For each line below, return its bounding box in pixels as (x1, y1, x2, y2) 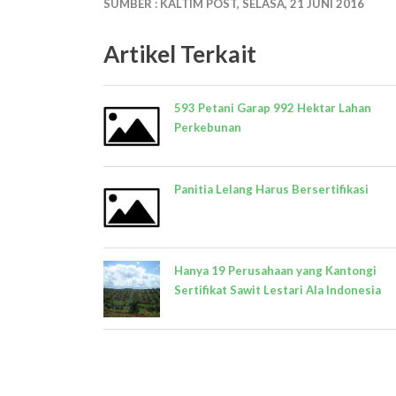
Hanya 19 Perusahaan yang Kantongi (174, 263, 377, 278)
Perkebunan (174, 120, 241, 135)
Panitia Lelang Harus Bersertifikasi (174, 182, 369, 197)
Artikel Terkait (103, 40, 256, 69)
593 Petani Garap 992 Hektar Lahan (174, 101, 371, 116)
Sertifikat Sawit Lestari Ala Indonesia (174, 283, 381, 298)
